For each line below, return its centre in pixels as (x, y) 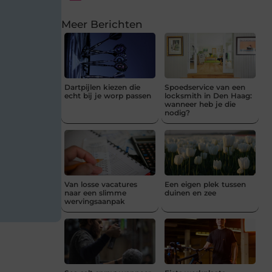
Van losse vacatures (101, 184)
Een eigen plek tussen (205, 184)
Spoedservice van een (205, 87)
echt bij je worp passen (108, 95)
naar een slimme (95, 192)
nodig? (177, 112)
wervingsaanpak (95, 201)
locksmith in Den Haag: (208, 95)
